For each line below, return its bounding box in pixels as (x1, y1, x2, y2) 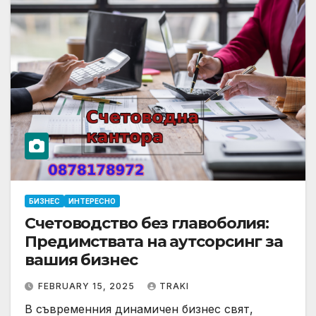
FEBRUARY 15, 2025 (38, 280, 138, 291)
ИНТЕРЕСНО (68, 196, 116, 205)
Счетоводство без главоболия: (25, 213, 269, 233)
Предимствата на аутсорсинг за (25, 231, 284, 251)
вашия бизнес (25, 250, 138, 269)
